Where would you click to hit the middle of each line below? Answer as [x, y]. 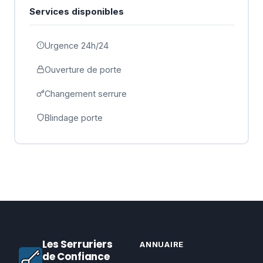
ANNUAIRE [162, 244]
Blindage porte [73, 117]
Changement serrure [85, 93]
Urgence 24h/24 [76, 45]
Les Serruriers [77, 244]
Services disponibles [76, 11]
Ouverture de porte [83, 69]
